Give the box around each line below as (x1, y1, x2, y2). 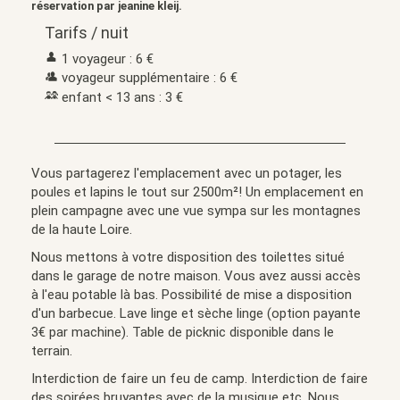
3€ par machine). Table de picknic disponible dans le (31, 323, 334, 340)
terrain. (31, 342, 72, 359)
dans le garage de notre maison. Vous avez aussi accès (31, 267, 361, 284)
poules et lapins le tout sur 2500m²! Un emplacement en (31, 183, 363, 200)
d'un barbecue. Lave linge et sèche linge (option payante (31, 304, 361, 321)
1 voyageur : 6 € (58, 50, 154, 67)
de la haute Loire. (31, 221, 136, 237)
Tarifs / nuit (45, 22, 129, 42)
